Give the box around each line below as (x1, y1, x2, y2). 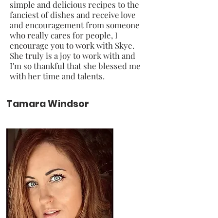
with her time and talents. (10, 70, 105, 81)
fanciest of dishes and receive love (10, 9, 136, 20)
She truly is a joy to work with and (10, 50, 135, 61)
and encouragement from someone (10, 19, 140, 30)
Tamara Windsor (6, 97, 90, 110)
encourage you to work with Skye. (10, 39, 134, 51)
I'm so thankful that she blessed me (10, 60, 141, 71)
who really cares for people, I (10, 29, 118, 40)
